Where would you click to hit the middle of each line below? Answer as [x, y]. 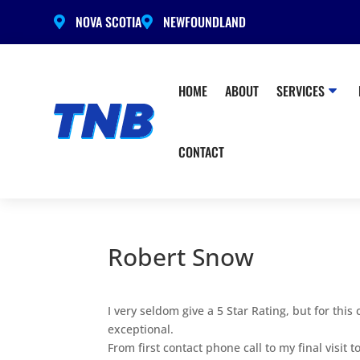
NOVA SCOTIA [109, 21]
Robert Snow [181, 257]
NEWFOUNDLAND [205, 21]
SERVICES [301, 91]
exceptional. [141, 329]
